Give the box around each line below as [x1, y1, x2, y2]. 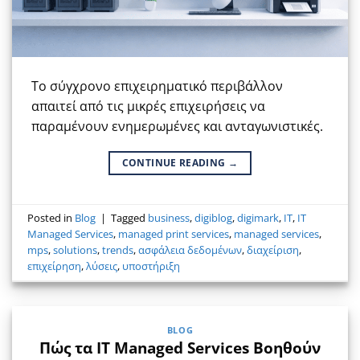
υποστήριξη [122, 259, 181, 274]
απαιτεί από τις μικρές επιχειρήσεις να [31, 96, 265, 115]
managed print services [118, 227, 230, 242]
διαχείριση [247, 243, 300, 258]
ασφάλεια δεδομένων [138, 243, 243, 258]
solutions [53, 243, 98, 258]
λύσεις [86, 259, 118, 274]
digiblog [194, 211, 233, 226]
